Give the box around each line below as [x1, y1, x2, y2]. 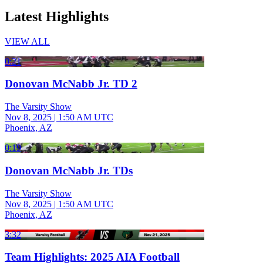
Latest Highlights [5, 8, 109, 24]
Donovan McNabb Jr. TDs [5, 164, 133, 177]
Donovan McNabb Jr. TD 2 [5, 77, 137, 90]
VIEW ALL [5, 36, 50, 46]
